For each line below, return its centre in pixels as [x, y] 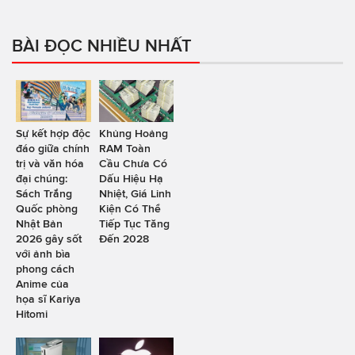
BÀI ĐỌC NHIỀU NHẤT [102, 45]
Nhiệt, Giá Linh [135, 194]
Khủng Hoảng [133, 134]
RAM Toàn [124, 149]
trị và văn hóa [50, 164]
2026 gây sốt [49, 239]
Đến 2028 [124, 239]
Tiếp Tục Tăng [134, 224]
